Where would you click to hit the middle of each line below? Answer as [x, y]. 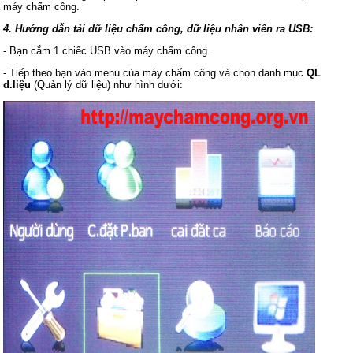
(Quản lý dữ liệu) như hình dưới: [107, 85]
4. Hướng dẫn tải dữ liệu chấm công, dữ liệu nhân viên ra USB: [158, 29]
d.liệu [17, 85]
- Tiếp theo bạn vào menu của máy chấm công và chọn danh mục [155, 73]
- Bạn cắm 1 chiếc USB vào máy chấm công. [107, 51]
